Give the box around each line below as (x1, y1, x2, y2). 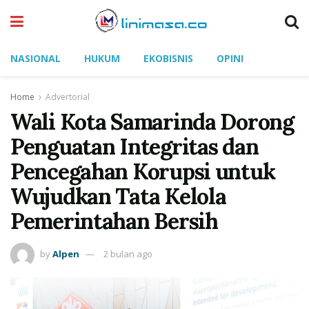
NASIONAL (10, 52, 61, 65)
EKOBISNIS (143, 52, 193, 65)
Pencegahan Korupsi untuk (10, 157, 275, 186)
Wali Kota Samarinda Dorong (10, 108, 294, 136)
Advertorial (46, 91, 90, 103)
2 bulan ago (103, 247, 152, 260)
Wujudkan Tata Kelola (10, 182, 226, 210)
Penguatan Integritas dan (10, 132, 259, 161)
